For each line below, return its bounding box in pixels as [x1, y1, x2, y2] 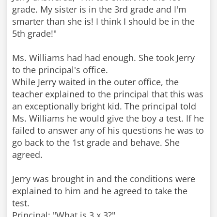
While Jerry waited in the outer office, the [12, 76, 179, 88]
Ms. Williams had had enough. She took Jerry [12, 52, 195, 63]
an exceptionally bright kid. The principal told [12, 100, 196, 112]
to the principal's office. [12, 64, 108, 76]
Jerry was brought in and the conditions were [12, 173, 195, 185]
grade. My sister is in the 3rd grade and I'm [12, 3, 186, 15]
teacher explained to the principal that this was [12, 88, 203, 100]
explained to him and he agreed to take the [12, 185, 187, 197]
